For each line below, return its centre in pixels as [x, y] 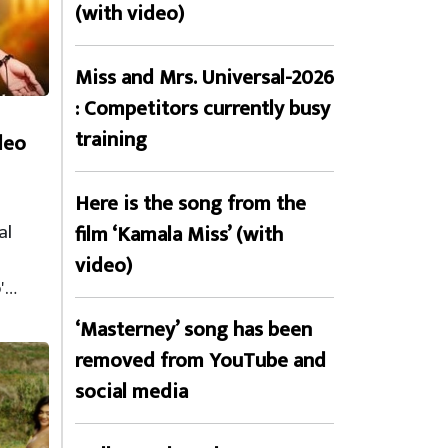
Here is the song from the [190, 203]
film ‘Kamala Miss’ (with [179, 234]
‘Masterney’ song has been [193, 329]
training [111, 139]
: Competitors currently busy [202, 108]
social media [131, 391]
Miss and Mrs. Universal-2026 [204, 77]
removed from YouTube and [200, 360]
